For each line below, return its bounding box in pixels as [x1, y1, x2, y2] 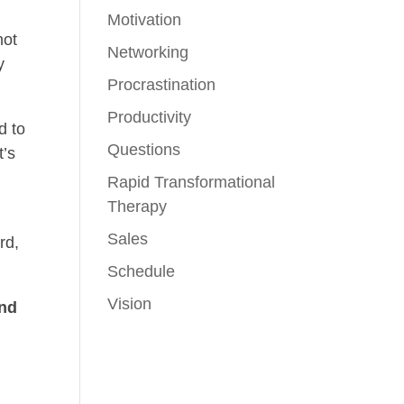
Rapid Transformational [107, 173, 276, 191]
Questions [107, 141, 181, 159]
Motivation [107, 11, 182, 29]
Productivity [107, 108, 192, 126]
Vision [107, 295, 152, 313]
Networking [107, 43, 189, 61]
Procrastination [107, 76, 216, 94]
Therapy [107, 197, 168, 216]
